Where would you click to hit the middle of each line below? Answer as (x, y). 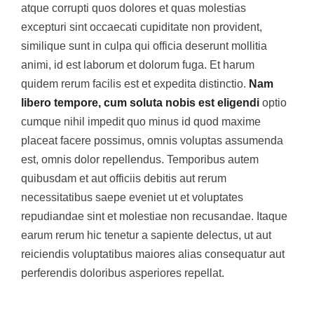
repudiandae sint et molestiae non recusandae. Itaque (154, 217)
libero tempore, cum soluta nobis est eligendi (140, 103)
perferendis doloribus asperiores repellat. (123, 273)
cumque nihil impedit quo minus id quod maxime (141, 122)
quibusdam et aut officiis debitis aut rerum (124, 179)
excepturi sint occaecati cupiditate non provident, (142, 27)
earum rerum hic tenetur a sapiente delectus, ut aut (146, 235)
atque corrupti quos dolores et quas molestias (134, 8)
